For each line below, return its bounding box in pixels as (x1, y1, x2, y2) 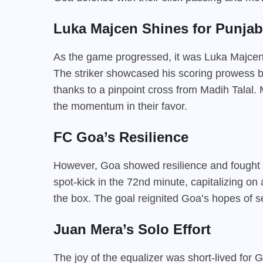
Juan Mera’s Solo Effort (53, 221, 211, 237)
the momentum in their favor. (53, 100, 187, 112)
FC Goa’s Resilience (53, 129, 188, 145)
